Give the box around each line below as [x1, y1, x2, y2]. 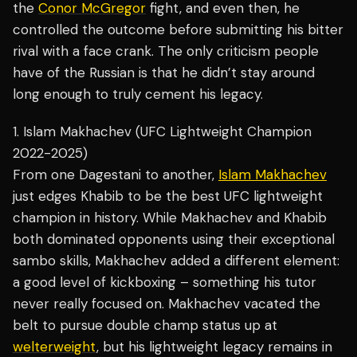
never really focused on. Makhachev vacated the [13, 295, 320, 313]
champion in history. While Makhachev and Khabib [13, 209, 327, 227]
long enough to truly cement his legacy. [13, 85, 263, 104]
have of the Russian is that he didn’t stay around [13, 64, 315, 82]
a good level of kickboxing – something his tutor [13, 273, 316, 292]
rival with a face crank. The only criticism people [13, 42, 319, 61]
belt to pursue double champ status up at [13, 316, 277, 335]
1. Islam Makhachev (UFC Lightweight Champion [13, 123, 312, 141]
